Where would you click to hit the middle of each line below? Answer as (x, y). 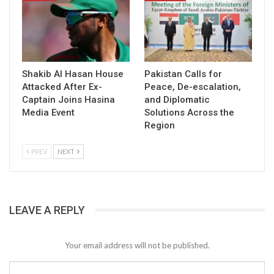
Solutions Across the (189, 112)
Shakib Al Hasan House (73, 74)
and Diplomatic (177, 99)
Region (160, 125)
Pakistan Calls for (183, 74)
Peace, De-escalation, (193, 87)
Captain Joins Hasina (68, 99)
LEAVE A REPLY (47, 210)
